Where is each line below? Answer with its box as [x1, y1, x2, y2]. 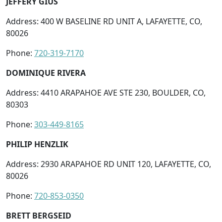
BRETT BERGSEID [6, 210, 71, 221]
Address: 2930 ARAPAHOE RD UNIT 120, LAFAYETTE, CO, [6, 158, 211, 169]
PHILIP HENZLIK [6, 138, 68, 150]
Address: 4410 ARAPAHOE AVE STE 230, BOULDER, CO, [6, 87, 206, 98]
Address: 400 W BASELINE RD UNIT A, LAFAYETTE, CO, [6, 15, 202, 27]
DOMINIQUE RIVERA [6, 67, 86, 78]
